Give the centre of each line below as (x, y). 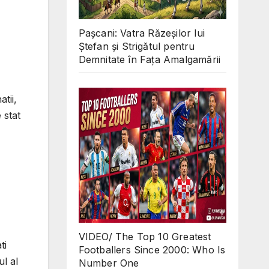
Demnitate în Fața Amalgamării (150, 60)
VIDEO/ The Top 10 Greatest (145, 237)
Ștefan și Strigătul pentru (137, 47)
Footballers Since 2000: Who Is (152, 250)
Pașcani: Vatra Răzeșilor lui (142, 33)
